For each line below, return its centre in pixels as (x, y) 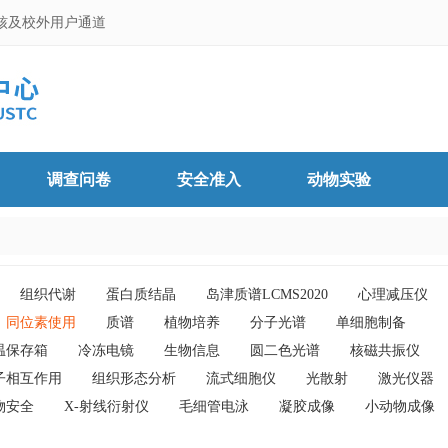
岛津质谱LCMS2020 (267, 294)
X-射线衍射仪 (106, 406)
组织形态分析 (134, 378)
